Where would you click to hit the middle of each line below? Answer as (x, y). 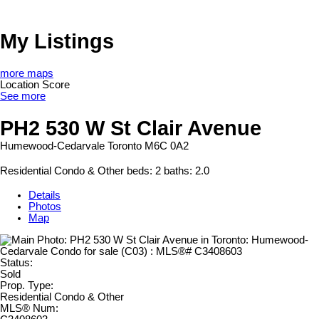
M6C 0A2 (167, 146)
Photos (45, 207)
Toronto (125, 146)
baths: (179, 171)
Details (45, 195)
